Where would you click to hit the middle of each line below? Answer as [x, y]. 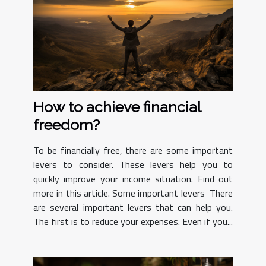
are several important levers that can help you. [133, 208]
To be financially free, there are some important [133, 151]
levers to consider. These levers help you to [133, 165]
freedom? [66, 125]
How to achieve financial [117, 107]
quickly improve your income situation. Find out [133, 179]
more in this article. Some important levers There [133, 193]
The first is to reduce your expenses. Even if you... [133, 222]
